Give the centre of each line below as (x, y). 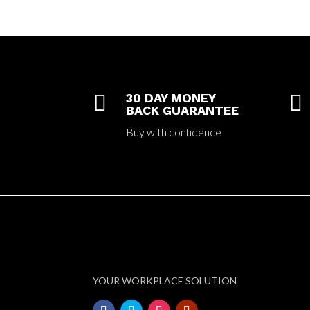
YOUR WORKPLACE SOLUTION (165, 280)
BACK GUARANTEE (182, 110)
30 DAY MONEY (170, 98)
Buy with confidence (173, 131)
